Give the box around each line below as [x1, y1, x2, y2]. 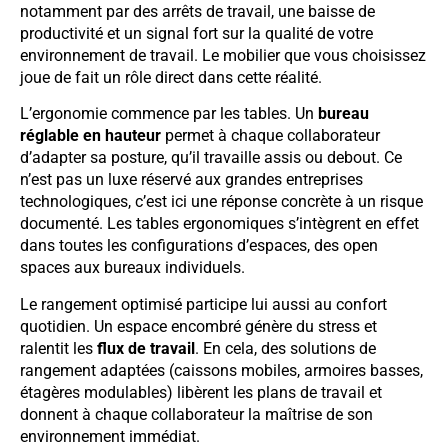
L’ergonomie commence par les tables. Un [20, 104, 318, 124]
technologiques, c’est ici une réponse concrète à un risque [20, 192, 423, 212]
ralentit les [20, 338, 97, 358]
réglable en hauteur [20, 126, 161, 146]
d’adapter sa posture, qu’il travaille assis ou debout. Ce [20, 148, 402, 168]
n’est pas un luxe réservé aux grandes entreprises [20, 170, 363, 190]
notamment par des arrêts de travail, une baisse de [20, 2, 375, 22]
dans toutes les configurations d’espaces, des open [20, 236, 378, 256]
